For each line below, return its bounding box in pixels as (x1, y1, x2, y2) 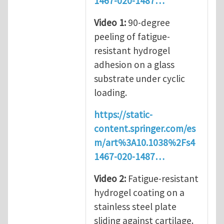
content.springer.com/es (94, 122, 195, 134)
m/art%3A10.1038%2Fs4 (94, 136, 195, 148)
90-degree (126, 16, 170, 28)
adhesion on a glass (94, 58, 174, 70)
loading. (94, 86, 129, 98)
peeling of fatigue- (94, 30, 170, 42)
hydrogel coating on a (94, 186, 184, 198)
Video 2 (94, 172, 124, 184)
